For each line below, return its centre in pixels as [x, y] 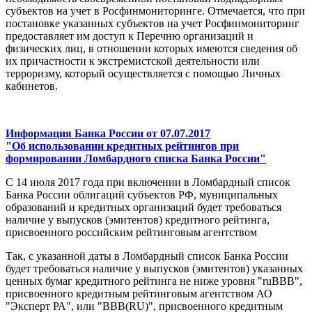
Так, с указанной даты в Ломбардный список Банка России [147, 256]
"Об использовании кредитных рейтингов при [122, 146]
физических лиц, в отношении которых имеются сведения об [151, 49]
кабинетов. [32, 86]
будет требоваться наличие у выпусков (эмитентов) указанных [154, 269]
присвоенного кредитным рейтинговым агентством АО [139, 294]
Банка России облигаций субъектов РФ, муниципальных [142, 195]
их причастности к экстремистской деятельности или [133, 61]
